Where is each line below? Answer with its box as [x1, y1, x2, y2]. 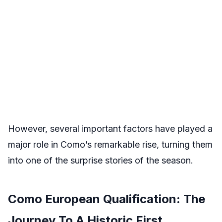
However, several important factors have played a [8, 123, 213, 134]
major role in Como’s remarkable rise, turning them [8, 139, 213, 150]
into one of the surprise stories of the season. [8, 155, 193, 166]
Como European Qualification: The [8, 192, 205, 206]
